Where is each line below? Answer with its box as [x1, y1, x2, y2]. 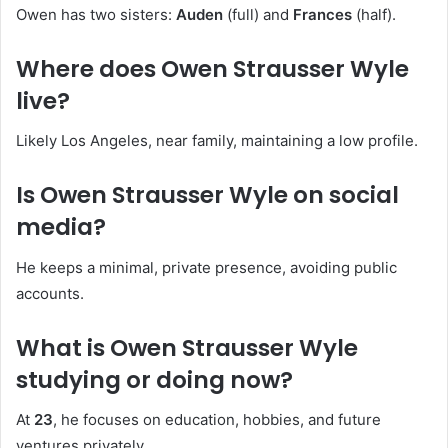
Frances [293, 4, 352, 24]
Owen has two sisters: [16, 4, 176, 24]
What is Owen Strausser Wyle [16, 331, 358, 364]
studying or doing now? [16, 363, 293, 396]
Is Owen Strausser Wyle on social [16, 179, 399, 212]
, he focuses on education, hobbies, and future [53, 410, 381, 430]
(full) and [223, 4, 293, 24]
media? [16, 211, 106, 244]
